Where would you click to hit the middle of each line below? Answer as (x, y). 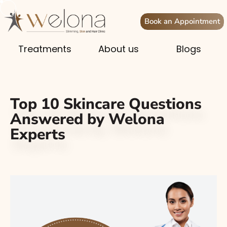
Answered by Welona (87, 120)
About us (118, 49)
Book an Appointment (182, 21)
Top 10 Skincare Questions (106, 104)
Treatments (45, 49)
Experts (38, 135)
